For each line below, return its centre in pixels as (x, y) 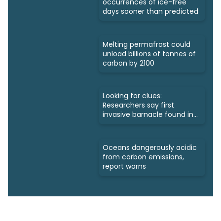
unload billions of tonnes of (149, 54)
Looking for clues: (132, 96)
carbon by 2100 (129, 63)
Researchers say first (138, 105)
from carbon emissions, (143, 157)
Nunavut (117, 124)
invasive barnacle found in (148, 115)
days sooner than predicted (150, 11)
